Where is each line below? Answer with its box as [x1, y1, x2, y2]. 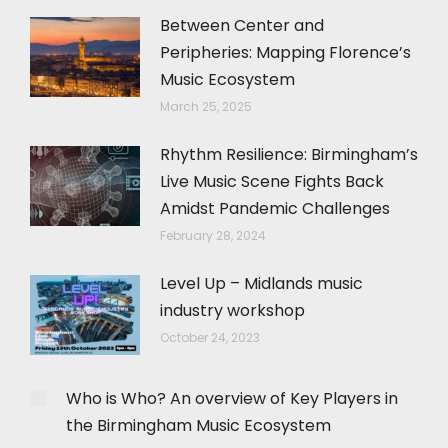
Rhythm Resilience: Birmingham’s [160, 142, 418, 166]
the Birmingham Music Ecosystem [66, 413, 331, 437]
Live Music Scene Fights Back [160, 169, 384, 193]
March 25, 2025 [160, 97, 252, 115]
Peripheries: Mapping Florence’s [160, 40, 411, 64]
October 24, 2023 [160, 328, 260, 346]
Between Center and [160, 13, 324, 37]
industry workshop [160, 298, 305, 322]
